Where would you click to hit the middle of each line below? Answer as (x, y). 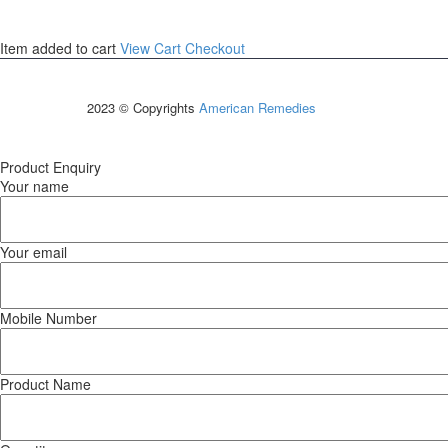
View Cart (150, 48)
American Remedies (257, 108)
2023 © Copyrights (143, 108)
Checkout (215, 48)
